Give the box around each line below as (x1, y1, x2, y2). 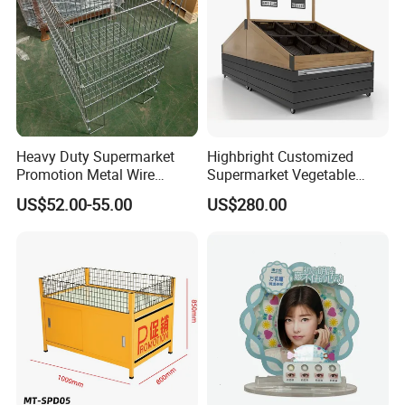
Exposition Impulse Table (16, 182, 177, 202)
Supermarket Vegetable (206, 164, 355, 184)
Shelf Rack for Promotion (206, 182, 368, 202)
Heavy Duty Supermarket (16, 146, 175, 166)
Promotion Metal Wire (16, 164, 155, 184)
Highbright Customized (206, 146, 353, 166)
